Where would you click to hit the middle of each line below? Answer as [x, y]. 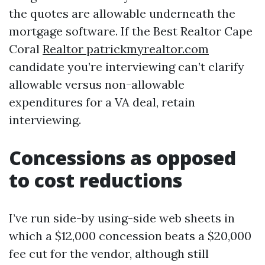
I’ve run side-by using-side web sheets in [122, 218]
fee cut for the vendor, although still [109, 253]
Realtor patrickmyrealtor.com [126, 49]
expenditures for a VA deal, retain [102, 102]
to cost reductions [96, 180]
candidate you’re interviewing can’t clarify [127, 67]
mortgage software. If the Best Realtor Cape [131, 31]
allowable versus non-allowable [97, 84]
